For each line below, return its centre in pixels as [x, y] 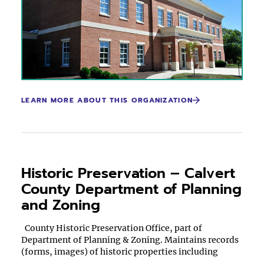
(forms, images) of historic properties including [120, 252]
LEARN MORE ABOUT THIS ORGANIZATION [107, 100]
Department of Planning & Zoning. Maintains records [130, 240]
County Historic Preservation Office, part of [112, 228]
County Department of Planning [131, 189]
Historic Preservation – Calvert [128, 173]
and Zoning [61, 205]
